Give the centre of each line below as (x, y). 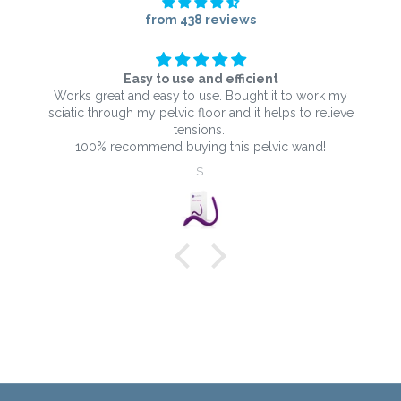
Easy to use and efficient (200, 78)
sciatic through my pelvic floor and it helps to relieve (200, 112)
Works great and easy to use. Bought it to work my (200, 95)
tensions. (200, 129)
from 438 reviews (200, 19)
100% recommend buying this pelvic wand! (200, 146)
